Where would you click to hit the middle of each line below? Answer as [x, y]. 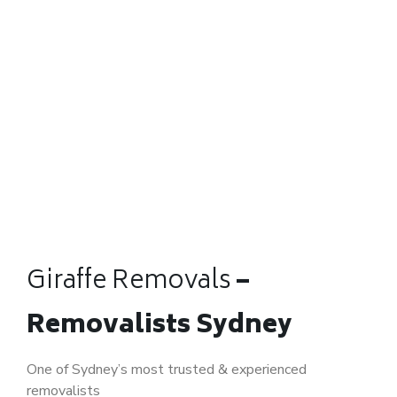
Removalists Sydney [160, 327]
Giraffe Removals [129, 282]
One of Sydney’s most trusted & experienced [167, 370]
